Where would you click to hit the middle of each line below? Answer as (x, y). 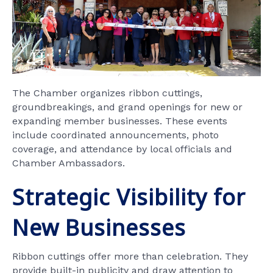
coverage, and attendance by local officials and (122, 149)
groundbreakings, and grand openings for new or (127, 107)
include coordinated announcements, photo (115, 135)
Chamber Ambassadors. (69, 163)
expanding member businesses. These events (120, 121)
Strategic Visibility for (129, 197)
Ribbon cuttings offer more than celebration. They (130, 257)
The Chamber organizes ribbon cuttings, (107, 93)
